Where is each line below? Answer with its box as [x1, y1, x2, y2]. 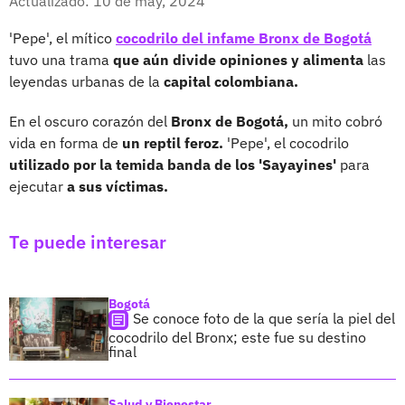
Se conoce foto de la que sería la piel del [133, 308, 395, 327]
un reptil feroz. [122, 133, 223, 152]
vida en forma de [9, 133, 122, 152]
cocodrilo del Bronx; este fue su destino [108, 327, 366, 346]
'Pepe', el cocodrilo [223, 133, 349, 152]
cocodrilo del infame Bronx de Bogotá [116, 28, 372, 47]
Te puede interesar [9, 229, 166, 254]
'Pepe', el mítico [9, 28, 116, 47]
